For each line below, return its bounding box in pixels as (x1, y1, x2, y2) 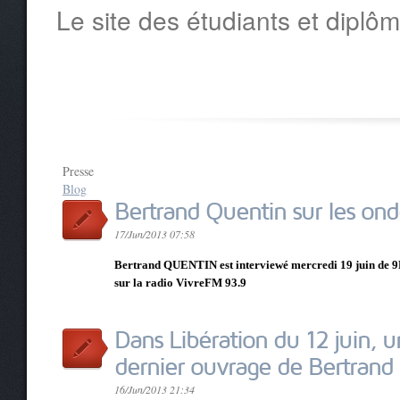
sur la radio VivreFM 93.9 (114, 276, 246, 289)
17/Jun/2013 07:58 (114, 227, 195, 241)
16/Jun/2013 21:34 (114, 382, 195, 396)
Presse (62, 162, 94, 179)
